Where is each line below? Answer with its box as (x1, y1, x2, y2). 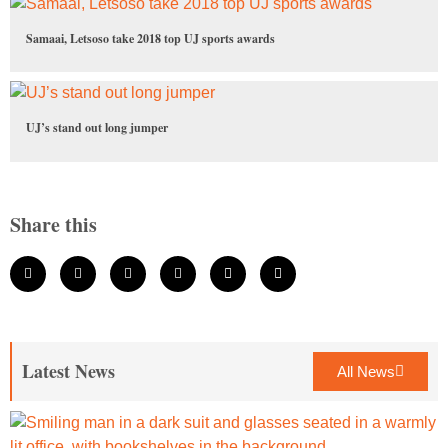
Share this (10, 209, 97, 239)
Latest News (22, 357, 115, 384)
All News (337, 362, 395, 380)
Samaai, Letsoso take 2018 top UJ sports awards (26, 30, 275, 48)
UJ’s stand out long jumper (26, 119, 168, 137)
